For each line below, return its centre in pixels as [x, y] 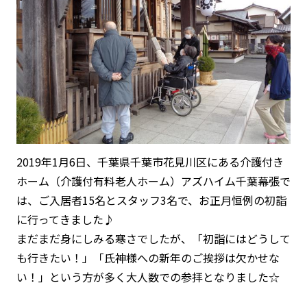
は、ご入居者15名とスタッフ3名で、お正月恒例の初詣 [151, 200]
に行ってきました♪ [65, 220]
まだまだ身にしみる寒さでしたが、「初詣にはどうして [153, 239]
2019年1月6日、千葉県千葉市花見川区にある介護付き [150, 162]
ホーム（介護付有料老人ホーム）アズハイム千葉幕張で [153, 181]
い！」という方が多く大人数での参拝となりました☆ [148, 277]
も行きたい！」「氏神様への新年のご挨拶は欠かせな [148, 258]
